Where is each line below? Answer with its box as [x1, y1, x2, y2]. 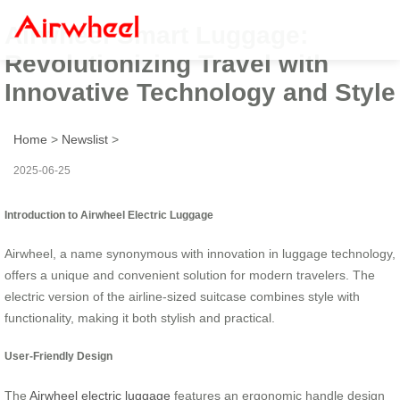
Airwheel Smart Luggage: [4, 21, 308, 49]
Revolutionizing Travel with [4, 49, 329, 78]
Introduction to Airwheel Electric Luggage [4, 208, 213, 221]
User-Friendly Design [4, 350, 112, 362]
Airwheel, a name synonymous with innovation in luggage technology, [4, 246, 396, 261]
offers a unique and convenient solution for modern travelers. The [4, 267, 375, 282]
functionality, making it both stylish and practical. [4, 310, 275, 325]
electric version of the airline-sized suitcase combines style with [4, 288, 360, 304]
